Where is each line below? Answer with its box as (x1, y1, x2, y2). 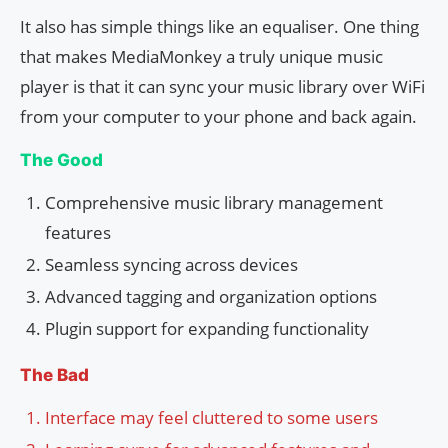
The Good (20, 150, 103, 171)
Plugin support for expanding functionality (45, 317, 369, 341)
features (45, 221, 111, 245)
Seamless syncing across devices (45, 253, 298, 277)
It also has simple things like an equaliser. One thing (20, 15, 419, 39)
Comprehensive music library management (45, 191, 383, 215)
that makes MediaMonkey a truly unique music (20, 45, 383, 69)
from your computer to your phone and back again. (20, 105, 417, 129)
